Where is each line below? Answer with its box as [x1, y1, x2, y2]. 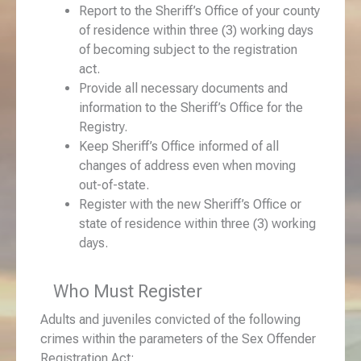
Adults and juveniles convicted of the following [40, 311, 301, 327]
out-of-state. [79, 176, 149, 193]
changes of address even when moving [79, 157, 296, 173]
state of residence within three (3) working [79, 215, 316, 231]
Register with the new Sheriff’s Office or [79, 196, 301, 212]
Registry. [79, 118, 127, 135]
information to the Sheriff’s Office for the [79, 99, 303, 115]
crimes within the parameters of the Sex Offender [40, 330, 316, 346]
